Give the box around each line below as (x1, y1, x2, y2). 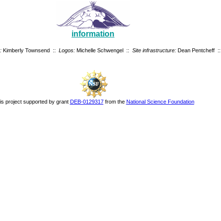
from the (103, 99, 126, 105)
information (72, 30, 114, 38)
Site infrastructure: (132, 47, 176, 54)
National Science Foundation (126, 99, 194, 105)
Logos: (58, 47, 75, 54)
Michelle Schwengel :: (74, 47, 132, 54)
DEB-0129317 (70, 99, 104, 105)
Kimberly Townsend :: (1, 47, 59, 54)
